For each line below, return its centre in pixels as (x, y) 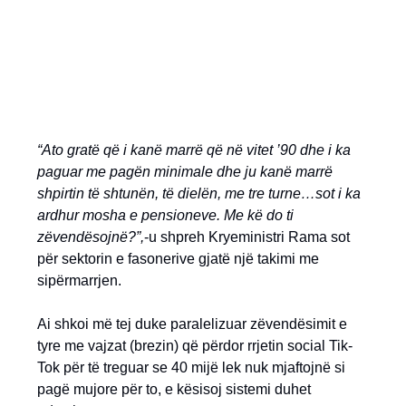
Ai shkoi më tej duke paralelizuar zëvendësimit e (192, 324)
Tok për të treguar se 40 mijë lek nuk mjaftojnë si (191, 367)
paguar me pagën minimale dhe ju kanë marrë (185, 172)
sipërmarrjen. (79, 280)
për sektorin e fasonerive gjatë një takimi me (178, 259)
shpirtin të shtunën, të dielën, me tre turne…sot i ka (199, 193)
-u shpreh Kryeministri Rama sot (247, 237)
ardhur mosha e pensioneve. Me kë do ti (165, 215)
